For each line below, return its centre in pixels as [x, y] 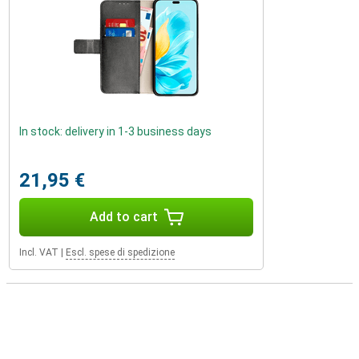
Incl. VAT [39, 252]
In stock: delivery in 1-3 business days [115, 131]
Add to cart [123, 217]
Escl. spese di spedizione [120, 252]
